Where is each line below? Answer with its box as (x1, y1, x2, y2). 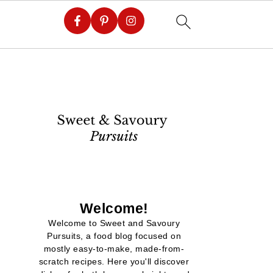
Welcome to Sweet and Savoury (48, 218, 180, 228)
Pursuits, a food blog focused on (47, 231, 181, 241)
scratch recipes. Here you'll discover (38, 257, 190, 266)
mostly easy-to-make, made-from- (43, 244, 185, 253)
